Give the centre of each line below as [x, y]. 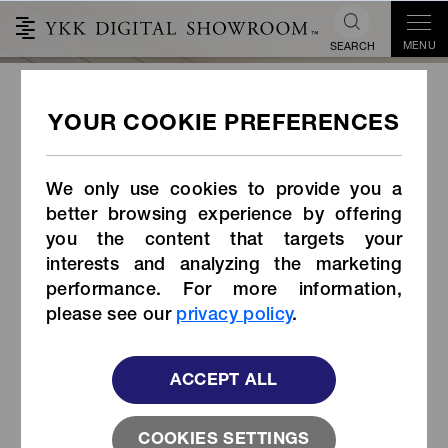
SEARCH [352, 47]
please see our [111, 315]
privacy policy [234, 315]
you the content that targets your [223, 240]
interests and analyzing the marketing [223, 265]
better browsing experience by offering [223, 215]
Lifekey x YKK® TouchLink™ [224, 139]
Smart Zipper [224, 176]
